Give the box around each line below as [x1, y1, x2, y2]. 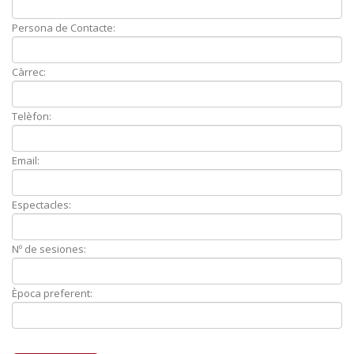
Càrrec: [12, 64, 46, 79]
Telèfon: [12, 108, 51, 123]
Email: [12, 153, 40, 168]
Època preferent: [12, 285, 92, 300]
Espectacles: [12, 197, 71, 212]
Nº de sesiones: [12, 241, 86, 256]
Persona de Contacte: [12, 20, 115, 35]
